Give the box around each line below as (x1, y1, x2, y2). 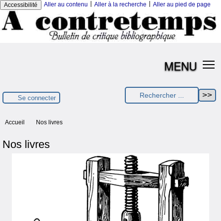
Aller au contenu (44, 1, 88, 8)
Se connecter (18, 94, 56, 102)
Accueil (5, 119, 25, 126)
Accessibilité (4, 1, 37, 8)
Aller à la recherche (94, 1, 147, 8)
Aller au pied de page (153, 1, 211, 8)
